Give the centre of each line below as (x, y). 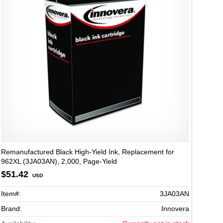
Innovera (175, 209)
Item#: (11, 194)
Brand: (11, 209)
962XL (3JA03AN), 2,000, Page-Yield (59, 161)
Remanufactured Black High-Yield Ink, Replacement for (88, 152)
